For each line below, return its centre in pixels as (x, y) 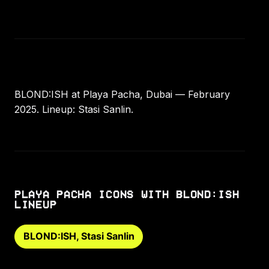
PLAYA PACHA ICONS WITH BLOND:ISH (127, 194)
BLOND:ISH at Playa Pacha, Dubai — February (122, 94)
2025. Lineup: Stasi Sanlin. (74, 109)
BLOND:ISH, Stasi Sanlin (79, 236)
